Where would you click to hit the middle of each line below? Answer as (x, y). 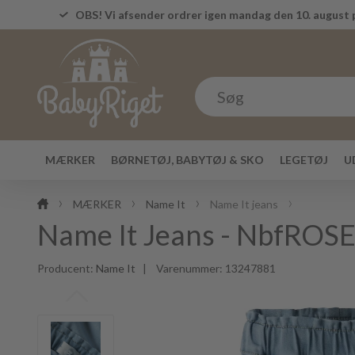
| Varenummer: (180, 268)
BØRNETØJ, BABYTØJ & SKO (187, 160)
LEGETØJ (304, 160)
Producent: (67, 268)
